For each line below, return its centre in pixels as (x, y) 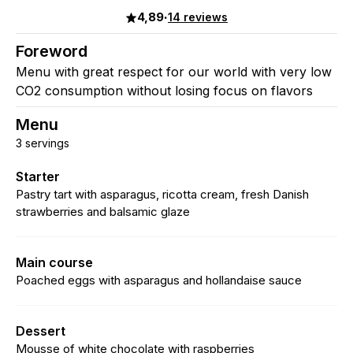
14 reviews (198, 17)
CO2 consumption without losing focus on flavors (164, 91)
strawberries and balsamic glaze (103, 212)
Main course (54, 262)
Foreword (52, 51)
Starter (38, 176)
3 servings (43, 143)
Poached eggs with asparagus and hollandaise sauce (159, 280)
